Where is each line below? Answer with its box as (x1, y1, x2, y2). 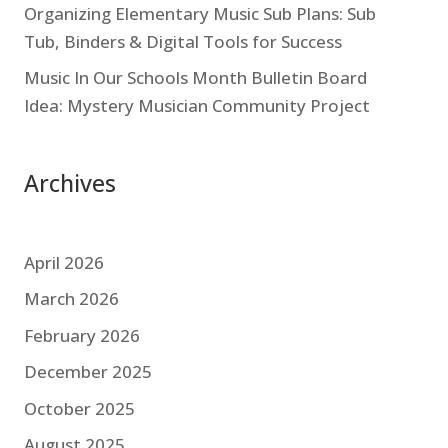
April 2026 (23, 250, 104, 274)
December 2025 (23, 360, 152, 384)
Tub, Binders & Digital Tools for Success (23, 29, 342, 53)
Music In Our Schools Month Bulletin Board (23, 66, 367, 90)
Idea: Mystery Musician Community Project (23, 94, 370, 118)
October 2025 (23, 396, 135, 420)
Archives (23, 167, 116, 200)
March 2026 (23, 287, 119, 311)
